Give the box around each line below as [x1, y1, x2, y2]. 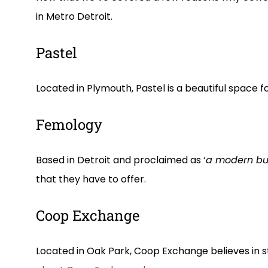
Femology [36, 114, 102, 134]
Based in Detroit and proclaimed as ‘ [36, 153, 206, 167]
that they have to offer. [36, 172, 146, 186]
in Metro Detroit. [36, 9, 112, 23]
